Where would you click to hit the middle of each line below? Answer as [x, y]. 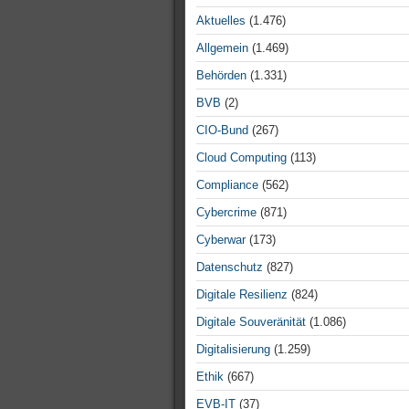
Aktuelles [221, 21]
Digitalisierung [233, 349]
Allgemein [222, 48]
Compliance [227, 185]
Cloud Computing [241, 157]
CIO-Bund [222, 130]
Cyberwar [221, 240]
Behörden [221, 75]
